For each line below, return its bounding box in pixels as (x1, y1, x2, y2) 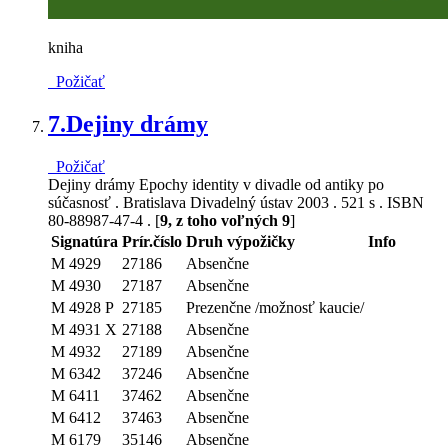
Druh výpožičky (186, 232, 295, 250)
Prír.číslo (122, 232, 182, 250)
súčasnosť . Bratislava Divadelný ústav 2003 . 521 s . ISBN (48, 193, 424, 211)
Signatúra (51, 232, 118, 250)
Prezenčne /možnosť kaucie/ (186, 298, 364, 316)
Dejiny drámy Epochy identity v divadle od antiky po (48, 175, 384, 193)
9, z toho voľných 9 (160, 211, 290, 229)
